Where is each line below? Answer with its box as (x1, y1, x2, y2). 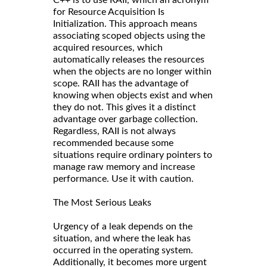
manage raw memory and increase (53, 162, 195, 172)
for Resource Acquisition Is (53, 7, 164, 17)
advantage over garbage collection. (53, 114, 198, 124)
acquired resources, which (53, 42, 163, 52)
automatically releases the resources (53, 54, 204, 64)
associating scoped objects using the (53, 30, 205, 41)
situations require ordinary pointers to (53, 150, 212, 160)
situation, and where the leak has (53, 233, 191, 243)
